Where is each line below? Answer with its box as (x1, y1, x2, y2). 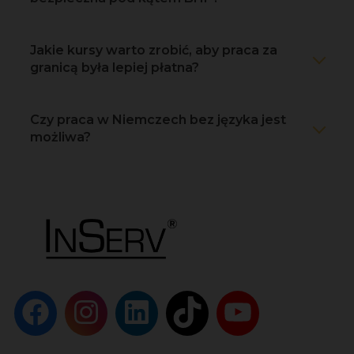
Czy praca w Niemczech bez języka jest (30, 111, 286, 127)
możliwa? (30, 129, 91, 145)
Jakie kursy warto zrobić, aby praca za (30, 42, 277, 58)
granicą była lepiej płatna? (30, 59, 199, 75)
